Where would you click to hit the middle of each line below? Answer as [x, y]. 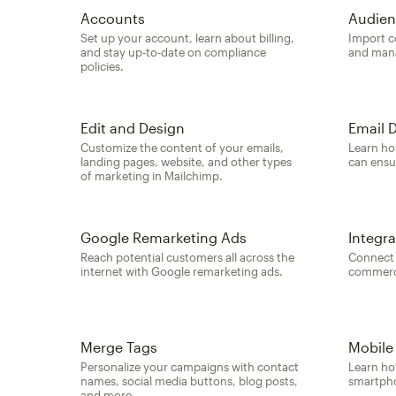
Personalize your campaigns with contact [190, 366]
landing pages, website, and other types [187, 161]
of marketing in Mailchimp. [152, 175]
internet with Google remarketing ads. [182, 271]
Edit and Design [133, 127]
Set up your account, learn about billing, [188, 38]
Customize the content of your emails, [183, 147]
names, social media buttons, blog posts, [190, 381]
